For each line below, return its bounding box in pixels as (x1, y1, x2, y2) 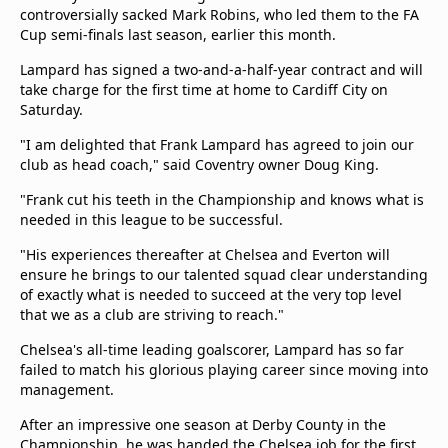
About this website (28, 32, 169, 54)
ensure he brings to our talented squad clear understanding (20, 265, 428, 284)
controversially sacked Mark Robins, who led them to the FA (20, 5, 419, 24)
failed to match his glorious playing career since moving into (20, 360, 428, 379)
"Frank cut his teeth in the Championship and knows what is (20, 190, 424, 209)
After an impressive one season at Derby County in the (20, 415, 386, 434)
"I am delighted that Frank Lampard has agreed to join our (20, 135, 414, 154)
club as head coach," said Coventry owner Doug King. (20, 155, 379, 174)
